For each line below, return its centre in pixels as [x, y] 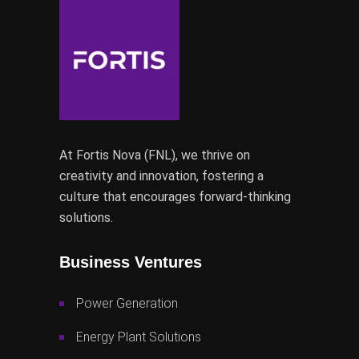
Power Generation [127, 303]
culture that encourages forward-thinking [175, 196]
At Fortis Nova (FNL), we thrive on [155, 155]
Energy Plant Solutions [139, 337]
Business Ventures [131, 262]
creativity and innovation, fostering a [161, 175]
